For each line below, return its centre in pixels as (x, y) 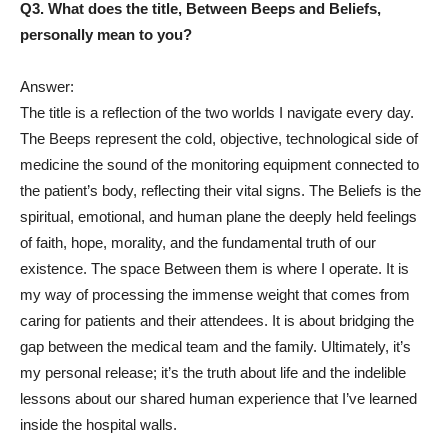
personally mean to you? (106, 35)
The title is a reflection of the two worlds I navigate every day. (217, 113)
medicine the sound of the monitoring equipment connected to (219, 165)
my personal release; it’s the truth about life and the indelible (213, 373)
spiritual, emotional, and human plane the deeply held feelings (218, 217)
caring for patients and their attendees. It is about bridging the (217, 321)
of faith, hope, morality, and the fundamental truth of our (198, 243)
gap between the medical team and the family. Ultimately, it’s (215, 347)
